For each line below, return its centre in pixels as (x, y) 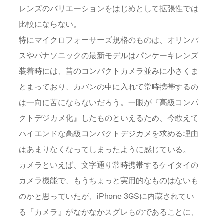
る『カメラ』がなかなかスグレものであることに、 (109, 212)
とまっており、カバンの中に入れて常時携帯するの (109, 87)
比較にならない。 (50, 24)
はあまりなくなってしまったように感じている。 (105, 149)
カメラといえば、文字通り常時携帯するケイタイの (109, 165)
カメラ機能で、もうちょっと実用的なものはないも (109, 181)
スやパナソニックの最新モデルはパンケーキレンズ (109, 55)
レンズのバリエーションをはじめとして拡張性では (109, 9)
